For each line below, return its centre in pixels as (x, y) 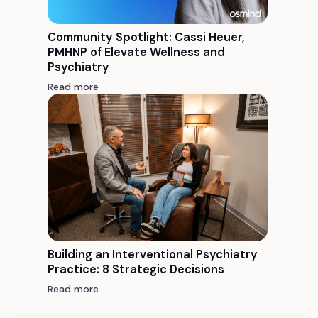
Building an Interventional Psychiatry (152, 254)
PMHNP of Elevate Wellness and (136, 53)
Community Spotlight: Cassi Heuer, (146, 38)
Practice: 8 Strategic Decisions (136, 269)
